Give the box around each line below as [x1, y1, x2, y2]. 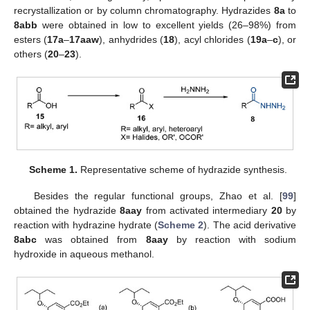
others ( [14, 48, 48, 60]
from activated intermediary [142, 204, 271, 216]
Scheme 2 [158, 219, 204, 230]
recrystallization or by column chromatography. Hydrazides [14, 4, 274, 16]
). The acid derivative [203, 219, 296, 230]
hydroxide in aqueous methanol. [14, 248, 154, 259]
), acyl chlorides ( [174, 33, 250, 45]
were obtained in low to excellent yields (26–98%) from [37, 19, 296, 30]
